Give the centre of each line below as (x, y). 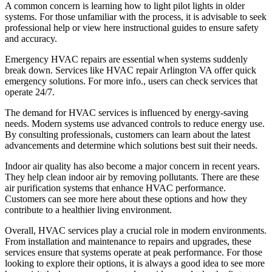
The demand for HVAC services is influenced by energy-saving (127, 113)
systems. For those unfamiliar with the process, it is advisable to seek (136, 17)
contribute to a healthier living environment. (88, 210)
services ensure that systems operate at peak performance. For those (134, 253)
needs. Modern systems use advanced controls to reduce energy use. (135, 124)
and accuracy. (31, 39)
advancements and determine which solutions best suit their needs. (131, 146)
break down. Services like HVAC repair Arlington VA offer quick (131, 70)
